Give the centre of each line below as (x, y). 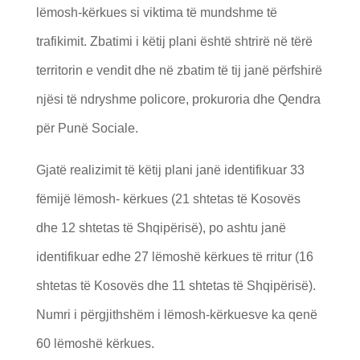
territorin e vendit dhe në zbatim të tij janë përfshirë (179, 70)
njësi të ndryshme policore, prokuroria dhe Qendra (178, 99)
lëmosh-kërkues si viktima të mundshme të (156, 12)
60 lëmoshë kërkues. (95, 343)
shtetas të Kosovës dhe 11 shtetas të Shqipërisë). (176, 285)
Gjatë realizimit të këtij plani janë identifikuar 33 (170, 170)
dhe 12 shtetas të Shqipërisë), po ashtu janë (161, 227)
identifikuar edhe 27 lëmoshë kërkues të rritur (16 (174, 256)
